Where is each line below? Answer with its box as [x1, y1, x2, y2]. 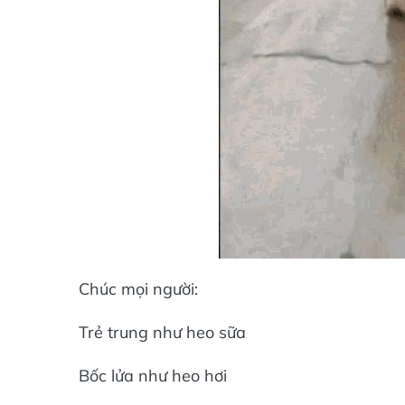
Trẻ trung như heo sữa [79, 322, 246, 343]
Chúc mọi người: [79, 278, 198, 299]
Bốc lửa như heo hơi [79, 365, 227, 386]
